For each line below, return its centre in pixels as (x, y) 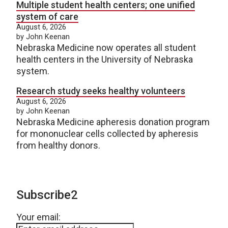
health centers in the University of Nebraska (105, 59)
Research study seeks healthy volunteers (101, 91)
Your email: (38, 217)
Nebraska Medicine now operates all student (106, 47)
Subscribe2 (47, 195)
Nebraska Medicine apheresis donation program (113, 122)
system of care (47, 16)
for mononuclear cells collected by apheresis (107, 133)
